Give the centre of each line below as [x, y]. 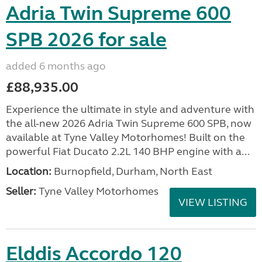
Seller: [21, 191]
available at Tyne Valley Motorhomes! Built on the [125, 137]
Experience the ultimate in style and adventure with [130, 109]
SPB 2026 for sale [86, 40]
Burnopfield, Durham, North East [132, 171]
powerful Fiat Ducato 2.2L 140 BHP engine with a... [128, 151]
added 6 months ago [56, 66]
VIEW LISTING [213, 202]
